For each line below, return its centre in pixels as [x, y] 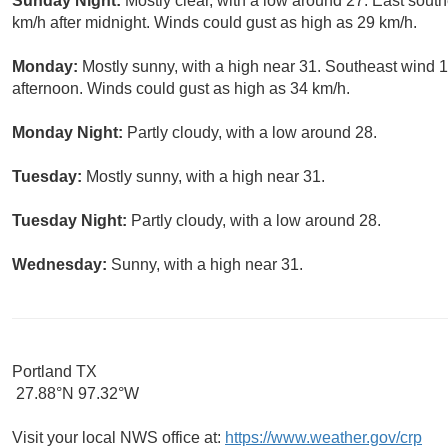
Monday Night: [69, 133]
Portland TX [54, 372]
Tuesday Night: [71, 221]
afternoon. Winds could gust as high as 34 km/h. [181, 89]
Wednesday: [61, 265]
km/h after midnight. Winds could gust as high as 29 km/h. [214, 23]
